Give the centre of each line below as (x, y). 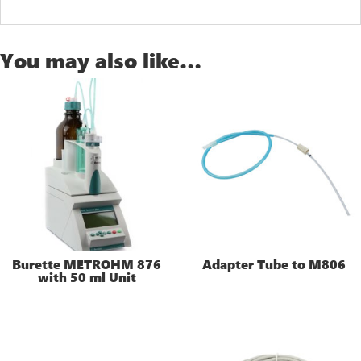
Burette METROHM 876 (87, 264)
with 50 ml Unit (87, 277)
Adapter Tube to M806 (274, 264)
